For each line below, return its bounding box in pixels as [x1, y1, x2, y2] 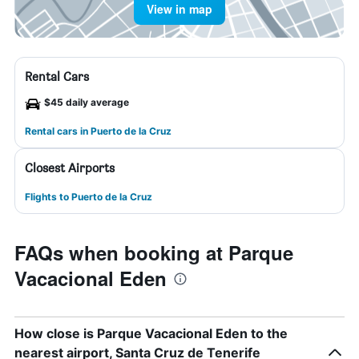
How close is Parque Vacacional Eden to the [14, 325, 288, 341]
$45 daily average [44, 96, 129, 108]
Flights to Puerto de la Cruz [25, 191, 152, 203]
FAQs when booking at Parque [14, 239, 293, 266]
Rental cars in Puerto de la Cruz [25, 125, 171, 137]
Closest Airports [25, 160, 115, 175]
